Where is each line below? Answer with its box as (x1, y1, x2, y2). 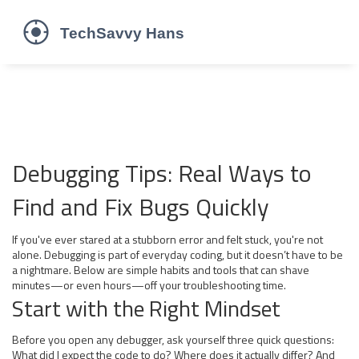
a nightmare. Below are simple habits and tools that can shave (12, 261, 309, 278)
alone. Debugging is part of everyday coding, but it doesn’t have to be (12, 246, 343, 263)
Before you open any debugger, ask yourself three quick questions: (12, 331, 334, 348)
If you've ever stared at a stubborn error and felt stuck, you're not (12, 231, 323, 248)
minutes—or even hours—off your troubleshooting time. (12, 276, 286, 293)
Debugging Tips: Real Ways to (12, 155, 312, 192)
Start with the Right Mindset (12, 291, 280, 325)
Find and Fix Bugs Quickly (12, 188, 268, 225)
